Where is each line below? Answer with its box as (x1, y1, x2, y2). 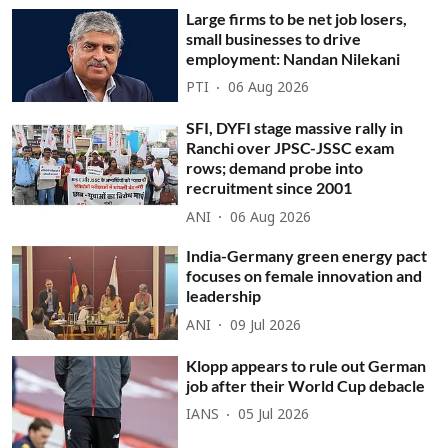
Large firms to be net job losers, (186, 8, 408, 28)
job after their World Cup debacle (186, 375, 426, 395)
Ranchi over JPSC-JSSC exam (186, 138, 395, 158)
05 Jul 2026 (238, 407, 310, 425)
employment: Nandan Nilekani (186, 48, 401, 68)
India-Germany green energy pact (186, 246, 428, 266)
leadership (186, 286, 262, 306)
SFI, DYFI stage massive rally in (186, 118, 404, 138)
